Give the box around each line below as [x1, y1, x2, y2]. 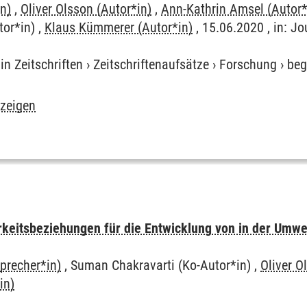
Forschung [219, 56, 278, 73]
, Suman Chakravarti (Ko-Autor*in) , [61, 257, 261, 273]
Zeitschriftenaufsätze [93, 56, 210, 73]
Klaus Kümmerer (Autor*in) [45, 19, 193, 36]
